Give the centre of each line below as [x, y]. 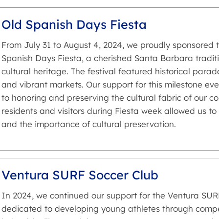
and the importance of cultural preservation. [88, 124]
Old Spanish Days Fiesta [74, 24]
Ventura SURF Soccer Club [80, 175]
